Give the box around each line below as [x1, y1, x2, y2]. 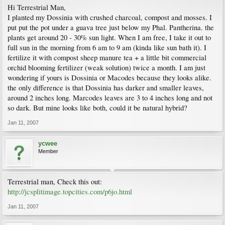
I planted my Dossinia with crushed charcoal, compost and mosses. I [8, 13, 212, 22]
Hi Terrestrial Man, [8, 3, 66, 12]
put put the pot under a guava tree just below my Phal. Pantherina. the [8, 23, 214, 32]
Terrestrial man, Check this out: [8, 177, 102, 186]
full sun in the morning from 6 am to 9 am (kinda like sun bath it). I [8, 43, 206, 52]
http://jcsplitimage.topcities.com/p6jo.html [8, 187, 132, 196]
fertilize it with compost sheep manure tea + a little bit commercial [8, 53, 206, 62]
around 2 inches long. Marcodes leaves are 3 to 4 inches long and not [8, 93, 212, 102]
